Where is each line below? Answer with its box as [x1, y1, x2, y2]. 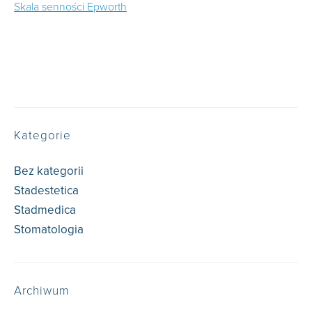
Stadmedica [14, 203, 76, 217]
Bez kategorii [14, 164, 84, 178]
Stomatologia [14, 222, 84, 237]
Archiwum [14, 283, 69, 298]
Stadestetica [14, 183, 79, 198]
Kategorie [14, 128, 71, 143]
